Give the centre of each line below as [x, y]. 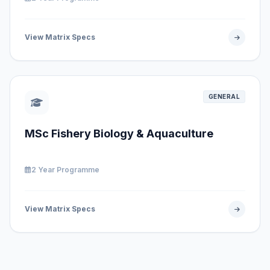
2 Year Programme [65, 170]
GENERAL [224, 96]
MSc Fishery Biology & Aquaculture [119, 133]
